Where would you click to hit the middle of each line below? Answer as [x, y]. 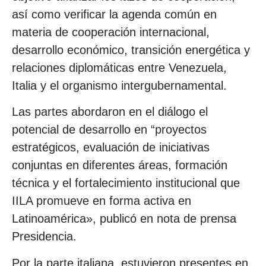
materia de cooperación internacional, [111, 32]
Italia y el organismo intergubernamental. [119, 85]
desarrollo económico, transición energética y [131, 50]
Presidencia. [44, 237]
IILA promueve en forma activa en [102, 201]
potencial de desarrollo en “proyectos [109, 130]
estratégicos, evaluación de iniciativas [111, 148]
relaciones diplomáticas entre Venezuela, [119, 67]
